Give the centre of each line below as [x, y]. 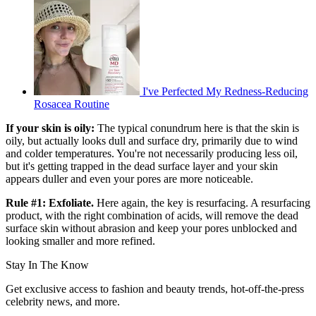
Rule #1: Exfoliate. [50, 203]
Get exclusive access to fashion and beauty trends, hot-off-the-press [155, 289]
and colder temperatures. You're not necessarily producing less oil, [152, 154]
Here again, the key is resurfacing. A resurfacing [202, 203]
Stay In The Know [47, 265]
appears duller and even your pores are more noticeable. [129, 179]
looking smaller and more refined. [80, 241]
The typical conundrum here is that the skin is [198, 128]
